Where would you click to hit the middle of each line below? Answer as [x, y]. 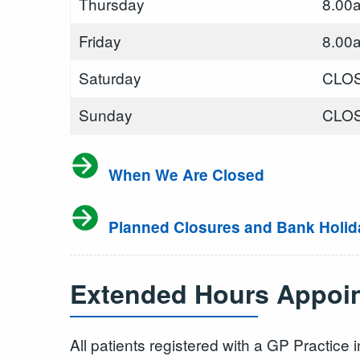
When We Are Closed [184, 174]
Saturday [110, 77]
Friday [100, 40]
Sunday [106, 114]
